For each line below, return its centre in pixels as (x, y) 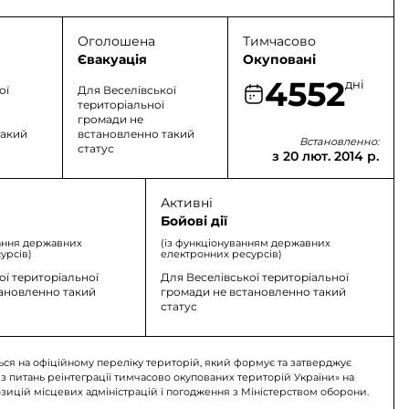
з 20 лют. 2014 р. (325, 156)
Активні (186, 203)
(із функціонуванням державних (245, 243)
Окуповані (280, 59)
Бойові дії (194, 221)
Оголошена (116, 41)
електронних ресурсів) (221, 254)
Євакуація (112, 59)
